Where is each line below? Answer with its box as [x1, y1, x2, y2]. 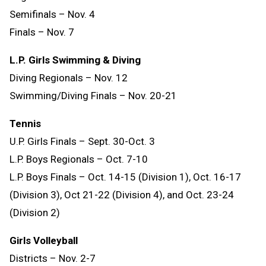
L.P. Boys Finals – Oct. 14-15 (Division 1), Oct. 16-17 [9, 171, 241, 183]
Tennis [9, 118, 41, 130]
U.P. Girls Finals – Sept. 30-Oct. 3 [9, 135, 157, 148]
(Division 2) [9, 207, 62, 219]
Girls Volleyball [9, 235, 78, 247]
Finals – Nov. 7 [9, 26, 77, 39]
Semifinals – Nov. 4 [9, 8, 97, 21]
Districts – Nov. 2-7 [9, 252, 98, 265]
